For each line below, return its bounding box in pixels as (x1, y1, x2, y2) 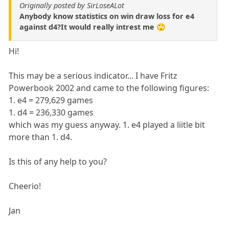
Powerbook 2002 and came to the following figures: (9, 82, 210, 94)
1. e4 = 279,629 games (9, 94, 94, 106)
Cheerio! (9, 180, 41, 192)
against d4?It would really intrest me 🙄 (19, 21, 166, 32)
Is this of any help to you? (9, 155, 107, 167)
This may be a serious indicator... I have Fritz (9, 70, 178, 81)
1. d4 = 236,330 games (9, 106, 94, 118)
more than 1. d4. (9, 131, 73, 143)
